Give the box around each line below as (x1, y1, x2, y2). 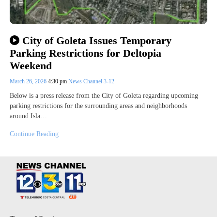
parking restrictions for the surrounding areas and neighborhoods (10, 102, 187, 110)
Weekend (10, 60, 52, 72)
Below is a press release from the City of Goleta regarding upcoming (10, 92, 198, 100)
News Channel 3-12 (68, 78, 114, 85)
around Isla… (10, 112, 47, 120)
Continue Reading (10, 130, 59, 138)
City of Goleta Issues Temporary (22, 34, 171, 46)
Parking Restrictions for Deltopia (10, 47, 161, 60)
